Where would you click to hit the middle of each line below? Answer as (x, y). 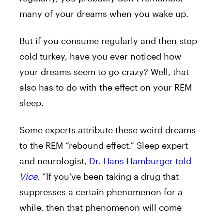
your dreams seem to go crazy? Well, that (104, 71)
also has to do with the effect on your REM (106, 87)
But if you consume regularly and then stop (108, 40)
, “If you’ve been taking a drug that (108, 176)
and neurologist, (54, 161)
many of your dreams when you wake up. (104, 13)
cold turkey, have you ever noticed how (100, 56)
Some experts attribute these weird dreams (108, 130)
